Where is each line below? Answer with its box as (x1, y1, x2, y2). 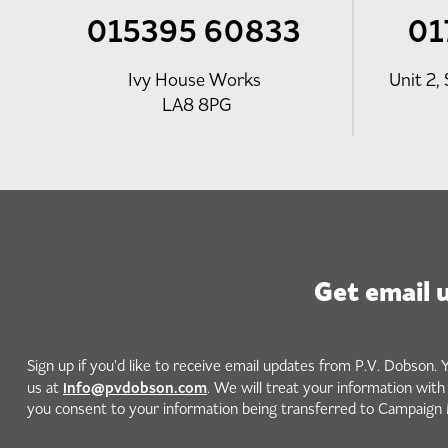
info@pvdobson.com (63, 377, 207, 397)
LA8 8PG (157, 93, 231, 116)
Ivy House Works (127, 68, 261, 91)
